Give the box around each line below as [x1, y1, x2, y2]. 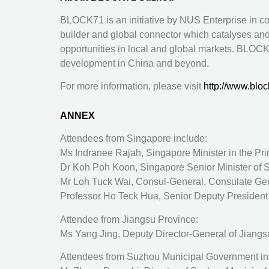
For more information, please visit [60, 81, 204, 92]
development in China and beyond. [60, 58, 209, 69]
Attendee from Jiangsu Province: [60, 214, 198, 225]
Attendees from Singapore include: [60, 133, 207, 144]
